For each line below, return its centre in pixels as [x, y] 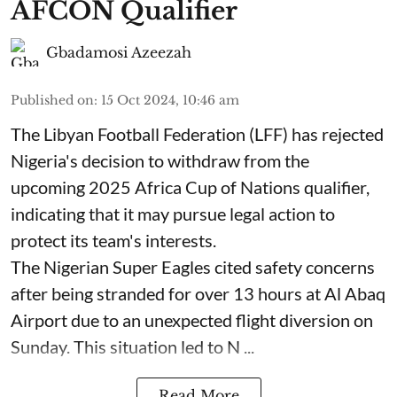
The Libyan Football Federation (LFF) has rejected [197, 134]
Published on [52, 100]
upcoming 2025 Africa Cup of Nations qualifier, [190, 187]
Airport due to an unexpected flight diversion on [192, 320]
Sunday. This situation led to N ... [132, 346]
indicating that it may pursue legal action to [173, 214]
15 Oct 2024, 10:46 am [170, 100]
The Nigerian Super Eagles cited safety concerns [193, 267]
